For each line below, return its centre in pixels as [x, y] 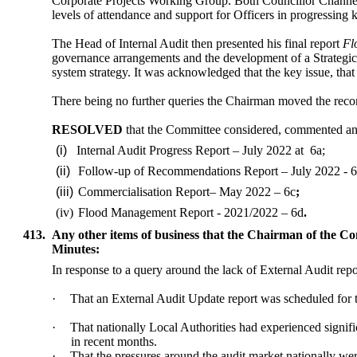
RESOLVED [88, 130]
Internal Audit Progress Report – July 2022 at [190, 151]
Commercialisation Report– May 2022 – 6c [186, 192]
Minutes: [76, 249]
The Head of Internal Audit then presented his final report [198, 44]
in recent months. [114, 342]
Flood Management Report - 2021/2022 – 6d [190, 213]
